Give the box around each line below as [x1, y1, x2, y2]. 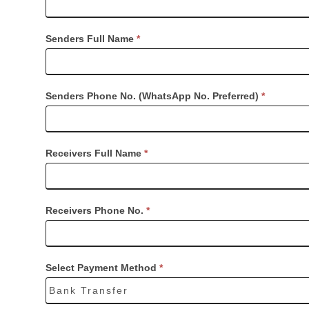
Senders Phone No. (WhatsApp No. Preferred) [46, 90, 261, 101]
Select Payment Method [46, 262, 159, 273]
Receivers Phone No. [46, 205, 146, 216]
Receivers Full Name [46, 148, 144, 159]
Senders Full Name [46, 33, 137, 44]
